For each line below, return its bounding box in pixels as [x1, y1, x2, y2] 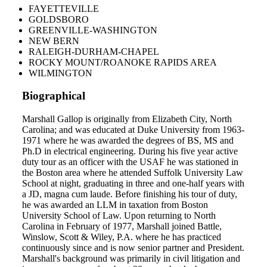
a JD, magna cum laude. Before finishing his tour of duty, [22, 189, 237, 200]
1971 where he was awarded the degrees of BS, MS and [22, 135, 234, 146]
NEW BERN [29, 35, 79, 46]
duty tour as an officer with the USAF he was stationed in [22, 157, 238, 167]
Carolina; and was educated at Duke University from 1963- [22, 125, 244, 135]
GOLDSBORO [29, 14, 89, 24]
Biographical [22, 89, 85, 103]
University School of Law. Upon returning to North [22, 210, 216, 221]
